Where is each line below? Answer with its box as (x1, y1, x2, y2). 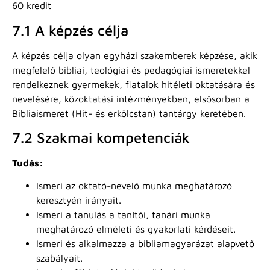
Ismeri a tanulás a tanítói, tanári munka (36, 209, 210, 221)
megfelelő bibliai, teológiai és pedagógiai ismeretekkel (12, 64, 250, 75)
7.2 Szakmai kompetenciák (12, 129, 190, 146)
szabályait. (36, 253, 83, 264)
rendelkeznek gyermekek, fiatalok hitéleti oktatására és (12, 78, 255, 90)
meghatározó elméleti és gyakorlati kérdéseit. (36, 224, 236, 235)
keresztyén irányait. (36, 195, 121, 206)
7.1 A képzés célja (12, 21, 128, 39)
